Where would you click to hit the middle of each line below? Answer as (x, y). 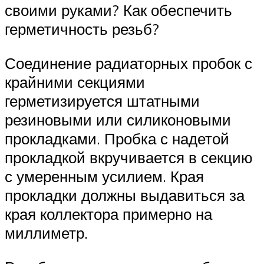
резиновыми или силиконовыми (118, 120)
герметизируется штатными (102, 101)
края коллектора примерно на (108, 214)
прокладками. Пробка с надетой (117, 138)
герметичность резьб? (82, 29)
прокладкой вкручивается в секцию (129, 157)
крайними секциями (75, 82)
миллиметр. (46, 233)
